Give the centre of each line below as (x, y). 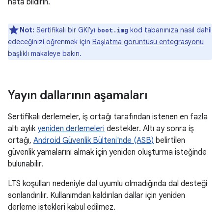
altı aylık (23, 129)
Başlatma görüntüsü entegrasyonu (148, 42)
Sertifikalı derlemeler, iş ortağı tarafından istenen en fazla (108, 117)
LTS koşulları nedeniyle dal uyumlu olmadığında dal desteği (108, 184)
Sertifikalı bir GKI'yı (66, 30)
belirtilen (169, 140)
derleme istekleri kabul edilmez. (62, 207)
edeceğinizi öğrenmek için (50, 42)
